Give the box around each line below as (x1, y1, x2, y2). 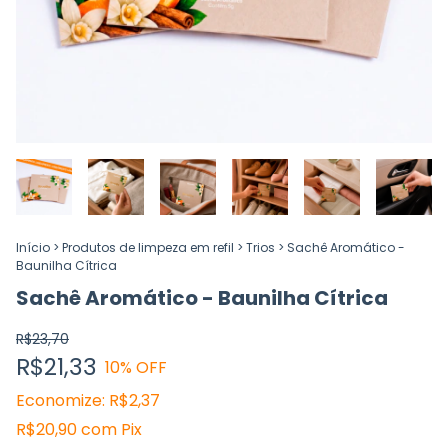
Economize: (16, 389, 105, 413)
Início (16, 239, 50, 257)
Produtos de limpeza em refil (62, 239, 234, 257)
